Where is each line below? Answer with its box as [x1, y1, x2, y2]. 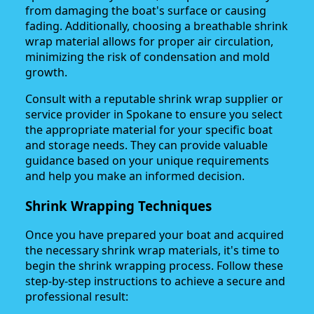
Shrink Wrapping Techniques [25, 196, 212, 214]
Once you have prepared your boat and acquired [25, 227, 284, 243]
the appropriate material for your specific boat [25, 121, 273, 137]
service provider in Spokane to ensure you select [25, 106, 282, 122]
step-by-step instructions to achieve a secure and [25, 273, 285, 289]
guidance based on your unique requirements [25, 152, 269, 168]
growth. [25, 64, 67, 80]
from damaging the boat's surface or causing [25, 2, 266, 18]
